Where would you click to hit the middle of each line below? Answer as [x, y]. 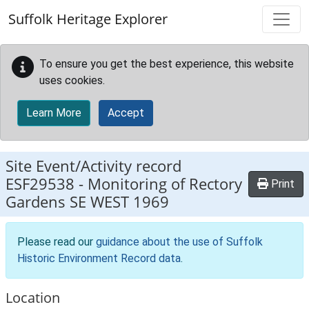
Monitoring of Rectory [165, 184]
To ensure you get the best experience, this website [167, 64]
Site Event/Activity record [93, 166]
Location [33, 298]
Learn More [54, 113]
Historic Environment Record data [99, 258]
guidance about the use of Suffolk [179, 242]
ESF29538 [40, 184]
